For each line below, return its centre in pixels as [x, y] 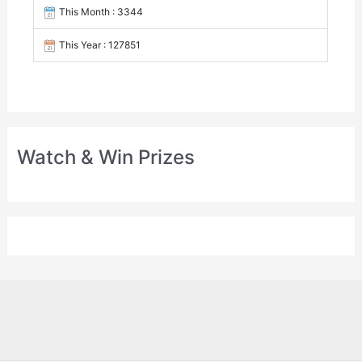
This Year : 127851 [99, 45]
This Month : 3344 [100, 12]
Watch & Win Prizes [106, 158]
